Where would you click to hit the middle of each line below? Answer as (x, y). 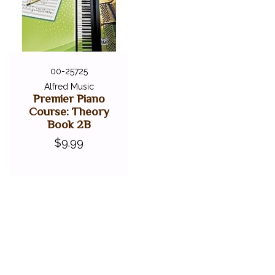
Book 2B (69, 125)
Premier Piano (69, 99)
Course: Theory (69, 112)
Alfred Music (69, 87)
